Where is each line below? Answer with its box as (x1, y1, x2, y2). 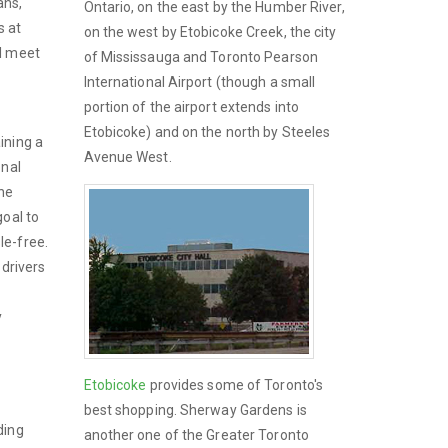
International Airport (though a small (83, 73, 316, 90)
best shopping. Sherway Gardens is (83, 401, 307, 418)
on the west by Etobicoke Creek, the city (83, 23, 337, 40)
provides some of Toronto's (146, 376, 324, 393)
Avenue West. (83, 148, 172, 165)
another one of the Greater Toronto (83, 426, 309, 443)
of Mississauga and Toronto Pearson (83, 48, 318, 65)
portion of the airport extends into (83, 98, 300, 115)
